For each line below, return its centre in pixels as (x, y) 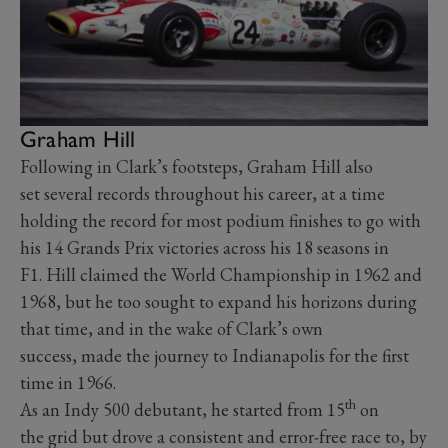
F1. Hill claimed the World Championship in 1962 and (221, 274)
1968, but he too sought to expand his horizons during (218, 301)
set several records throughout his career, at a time (202, 193)
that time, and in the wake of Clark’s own (171, 328)
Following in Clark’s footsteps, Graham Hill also (196, 166)
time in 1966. (70, 382)
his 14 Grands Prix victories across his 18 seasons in (204, 247)
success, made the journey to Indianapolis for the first (214, 355)
